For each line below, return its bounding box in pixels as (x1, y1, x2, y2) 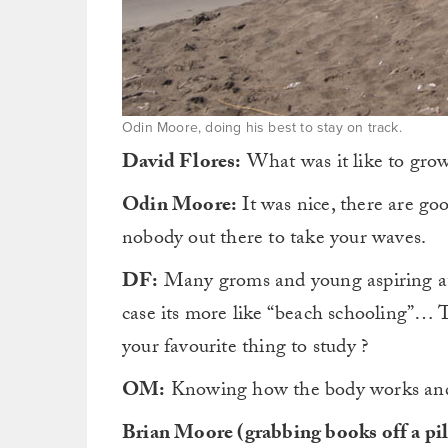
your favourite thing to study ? (122, 332, 369, 366)
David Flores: (122, 147, 242, 181)
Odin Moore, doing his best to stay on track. (122, 119, 402, 136)
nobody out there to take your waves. (122, 223, 427, 257)
